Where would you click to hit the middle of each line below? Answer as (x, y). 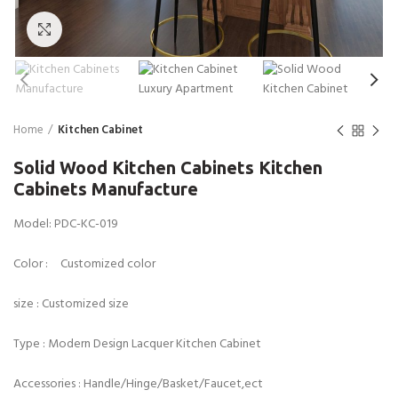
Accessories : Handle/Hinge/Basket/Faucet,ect (138, 384)
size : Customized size (71, 304)
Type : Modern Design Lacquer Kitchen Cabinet (137, 344)
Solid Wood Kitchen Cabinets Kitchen (168, 167)
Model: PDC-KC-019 (66, 224)
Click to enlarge (104, 29)
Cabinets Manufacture (106, 189)
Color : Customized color (84, 264)
